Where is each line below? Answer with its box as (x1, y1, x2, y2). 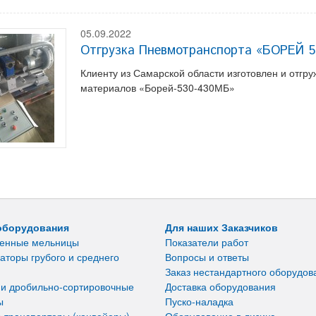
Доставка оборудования (165, 279, 276, 294)
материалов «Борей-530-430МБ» (80, 80, 235, 95)
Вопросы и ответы (165, 250, 249, 265)
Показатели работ (165, 235, 248, 250)
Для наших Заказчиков (165, 220, 278, 235)
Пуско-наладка (165, 294, 233, 309)
